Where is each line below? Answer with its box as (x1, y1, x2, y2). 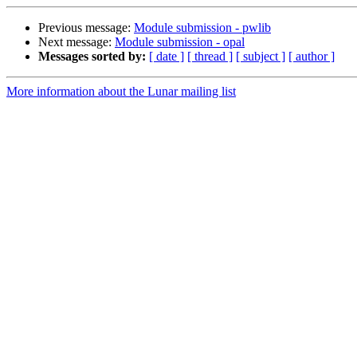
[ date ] (149, 49, 184, 64)
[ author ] (288, 49, 335, 64)
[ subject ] (236, 49, 285, 64)
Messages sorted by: (38, 49, 146, 64)
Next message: (38, 35, 115, 49)
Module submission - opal (115, 35, 245, 49)
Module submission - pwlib (134, 21, 271, 35)
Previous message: (38, 21, 134, 35)
